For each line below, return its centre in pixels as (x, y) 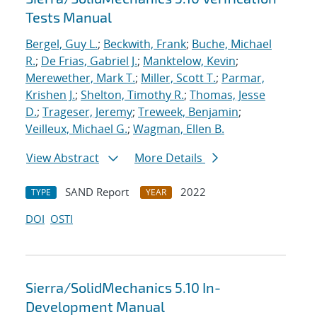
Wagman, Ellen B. (179, 129)
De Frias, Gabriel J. (89, 61)
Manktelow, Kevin (189, 61)
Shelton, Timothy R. (132, 95)
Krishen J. (50, 95)
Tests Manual (69, 17)
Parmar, (243, 78)
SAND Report (97, 192)
